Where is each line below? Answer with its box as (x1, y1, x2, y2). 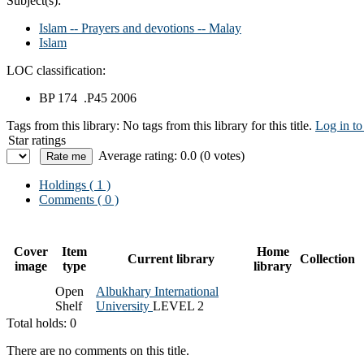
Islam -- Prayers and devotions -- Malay (39, 20, 241, 35)
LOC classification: (6, 63, 106, 77)
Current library (127, 251, 214, 266)
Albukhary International (96, 284, 219, 298)
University (96, 298, 153, 313)
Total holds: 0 (6, 315, 76, 330)
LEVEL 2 (153, 298, 204, 313)
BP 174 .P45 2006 (39, 90, 136, 105)
